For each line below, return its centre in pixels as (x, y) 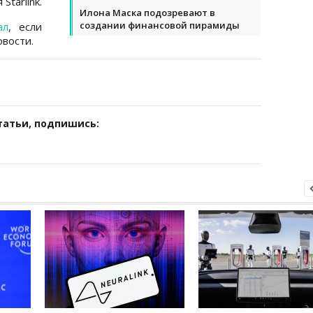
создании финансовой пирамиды (160, 25)
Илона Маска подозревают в (147, 12)
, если (25, 26)
